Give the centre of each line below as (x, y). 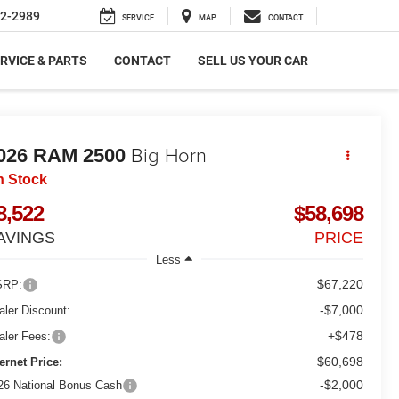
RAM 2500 (80, 156)
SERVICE (138, 18)
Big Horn (169, 155)
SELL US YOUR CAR (253, 61)
